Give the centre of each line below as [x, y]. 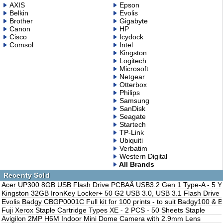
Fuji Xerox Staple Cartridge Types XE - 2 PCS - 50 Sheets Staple [103, 210]
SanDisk [132, 108]
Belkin [19, 13]
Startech [132, 124]
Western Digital [143, 156]
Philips [129, 92]
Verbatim [133, 148]
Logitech [133, 60]
